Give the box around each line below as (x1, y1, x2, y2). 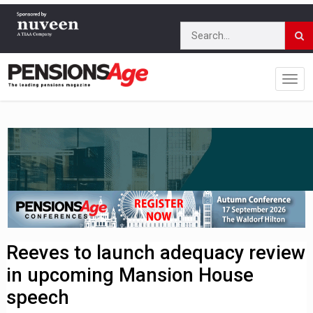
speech (6, 286, 70, 309)
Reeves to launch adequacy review (6, 241, 306, 264)
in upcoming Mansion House (6, 263, 254, 286)
